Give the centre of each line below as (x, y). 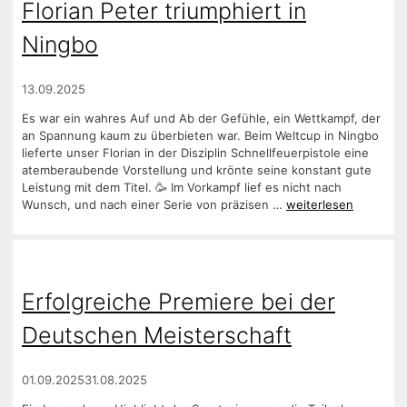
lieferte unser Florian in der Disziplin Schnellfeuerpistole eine (195, 153)
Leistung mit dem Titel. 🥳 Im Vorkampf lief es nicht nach (182, 188)
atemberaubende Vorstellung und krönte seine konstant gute (197, 170)
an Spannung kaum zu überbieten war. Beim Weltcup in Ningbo (200, 136)
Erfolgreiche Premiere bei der (179, 301)
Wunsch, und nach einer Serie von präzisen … (154, 205)
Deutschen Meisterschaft (157, 335)
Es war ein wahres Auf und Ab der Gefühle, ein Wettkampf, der (201, 119)
